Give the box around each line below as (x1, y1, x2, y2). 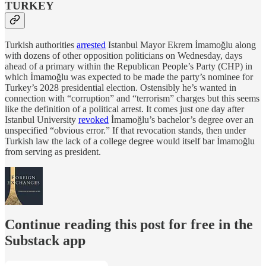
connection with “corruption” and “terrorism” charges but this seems (5, 93, 259, 103)
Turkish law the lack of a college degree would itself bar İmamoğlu (5, 135, 255, 146)
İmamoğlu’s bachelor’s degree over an (109, 114, 254, 125)
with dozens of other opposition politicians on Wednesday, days (5, 50, 242, 61)
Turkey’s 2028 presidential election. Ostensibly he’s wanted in (5, 82, 236, 93)
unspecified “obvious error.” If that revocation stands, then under (5, 125, 246, 135)
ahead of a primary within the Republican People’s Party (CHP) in (5, 61, 252, 71)
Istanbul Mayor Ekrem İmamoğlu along (106, 39, 256, 50)
